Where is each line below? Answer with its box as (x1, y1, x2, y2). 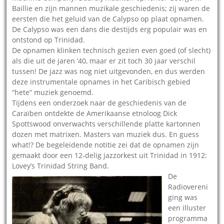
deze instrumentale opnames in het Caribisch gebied (12, 76, 191, 86)
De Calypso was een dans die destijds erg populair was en (12, 24, 207, 34)
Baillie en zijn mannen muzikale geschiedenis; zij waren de (12, 3, 210, 13)
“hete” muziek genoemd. (12, 87, 94, 97)
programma (168, 213, 208, 223)
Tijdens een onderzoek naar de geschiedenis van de (12, 97, 187, 107)
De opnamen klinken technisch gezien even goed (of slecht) (12, 45, 211, 55)
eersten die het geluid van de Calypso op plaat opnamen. (12, 13, 204, 23)
